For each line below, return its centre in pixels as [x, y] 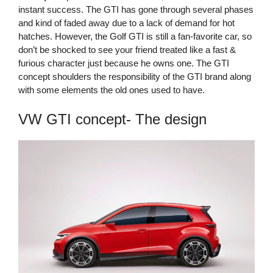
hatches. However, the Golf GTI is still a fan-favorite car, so [135, 36]
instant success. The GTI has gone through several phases [136, 9]
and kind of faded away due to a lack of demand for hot [126, 23]
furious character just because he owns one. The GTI [124, 63]
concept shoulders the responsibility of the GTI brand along [135, 76]
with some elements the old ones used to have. [112, 90]
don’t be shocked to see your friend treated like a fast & [127, 50]
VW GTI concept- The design [112, 119]
